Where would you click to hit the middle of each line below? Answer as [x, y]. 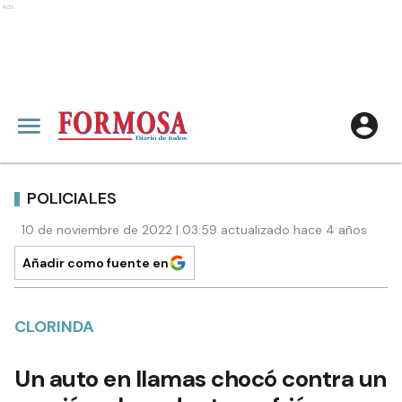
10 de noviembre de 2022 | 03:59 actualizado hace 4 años [194, 230]
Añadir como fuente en [96, 263]
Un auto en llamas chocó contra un [201, 379]
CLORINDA [54, 327]
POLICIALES [72, 198]
